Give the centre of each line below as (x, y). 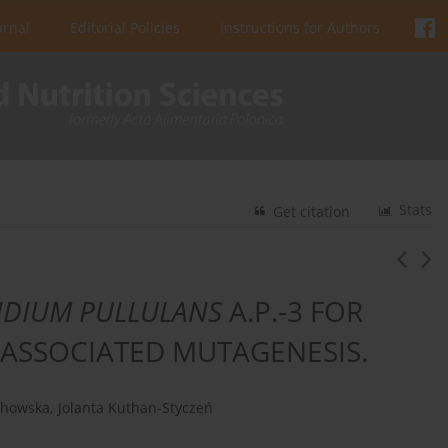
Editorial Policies (125, 27)
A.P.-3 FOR (292, 311)
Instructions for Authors (300, 27)
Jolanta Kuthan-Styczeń (135, 408)
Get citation (312, 212)
